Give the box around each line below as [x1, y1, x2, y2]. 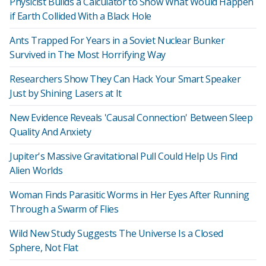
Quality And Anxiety [9, 125, 91, 138]
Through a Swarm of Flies [9, 202, 119, 216]
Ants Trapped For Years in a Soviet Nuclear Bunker [9, 34, 225, 47]
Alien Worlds [9, 164, 63, 177]
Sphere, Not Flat [9, 241, 78, 254]
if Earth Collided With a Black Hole [9, 9, 152, 23]
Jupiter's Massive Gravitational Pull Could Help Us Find [9, 150, 238, 163]
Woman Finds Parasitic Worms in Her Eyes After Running [9, 188, 249, 201]
